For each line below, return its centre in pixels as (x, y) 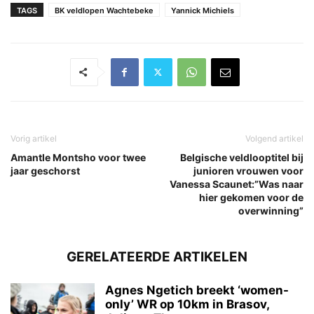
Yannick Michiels (203, 10)
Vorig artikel (34, 138)
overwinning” (271, 210)
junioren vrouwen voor (248, 170)
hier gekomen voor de (251, 197)
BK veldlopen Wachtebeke (104, 10)
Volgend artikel (274, 138)
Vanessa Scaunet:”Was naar (237, 184)
